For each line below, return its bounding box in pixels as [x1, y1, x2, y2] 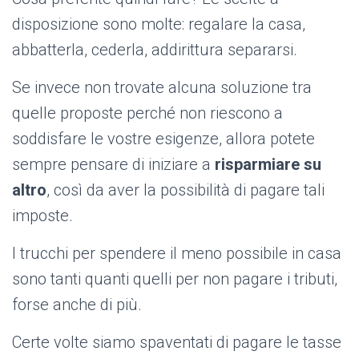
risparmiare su [215, 155, 321, 175]
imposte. [12, 206, 73, 226]
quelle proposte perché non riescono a [12, 103, 283, 123]
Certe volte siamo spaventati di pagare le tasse [12, 333, 341, 353]
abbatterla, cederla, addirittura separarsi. [12, 40, 297, 60]
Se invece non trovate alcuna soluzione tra [12, 78, 312, 98]
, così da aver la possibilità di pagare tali [46, 180, 325, 200]
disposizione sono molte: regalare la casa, [12, 14, 305, 34]
